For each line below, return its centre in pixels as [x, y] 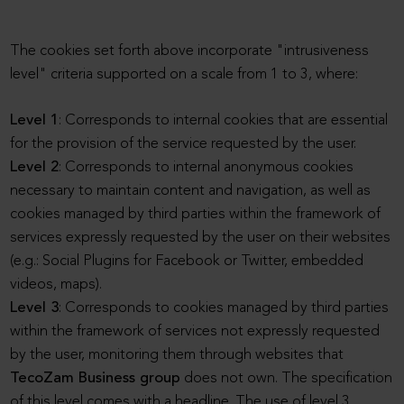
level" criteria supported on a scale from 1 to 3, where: [184, 75]
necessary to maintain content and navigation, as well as [191, 191]
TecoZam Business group [96, 379]
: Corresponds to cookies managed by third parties [224, 308]
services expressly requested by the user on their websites [201, 238]
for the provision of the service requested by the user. [184, 144]
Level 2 [35, 168]
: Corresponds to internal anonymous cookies [207, 168]
